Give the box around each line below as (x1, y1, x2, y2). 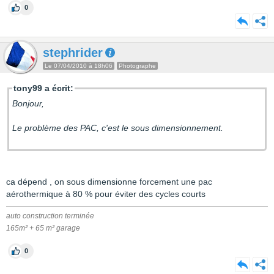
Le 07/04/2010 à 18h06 (45, 62, 113, 69)
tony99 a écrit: (13, 83, 73, 93)
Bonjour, (12, 98, 46, 108)
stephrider (43, 46, 103, 59)
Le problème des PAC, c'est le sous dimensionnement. (12, 123, 226, 133)
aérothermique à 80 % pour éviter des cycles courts (6, 189, 206, 199)
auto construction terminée (6, 212, 94, 220)
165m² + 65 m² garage (6, 224, 80, 232)
